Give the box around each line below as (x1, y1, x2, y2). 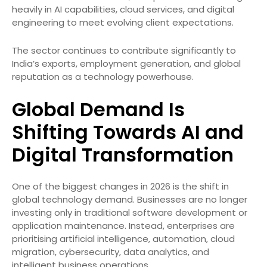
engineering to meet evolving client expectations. (12, 15, 234, 29)
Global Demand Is (12, 95, 185, 123)
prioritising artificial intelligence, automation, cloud (12, 232, 235, 245)
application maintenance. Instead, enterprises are (12, 219, 235, 232)
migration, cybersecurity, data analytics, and (12, 245, 209, 258)
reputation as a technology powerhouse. (12, 70, 194, 83)
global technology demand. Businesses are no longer (12, 193, 247, 206)
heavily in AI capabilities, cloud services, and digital (12, 2, 234, 15)
